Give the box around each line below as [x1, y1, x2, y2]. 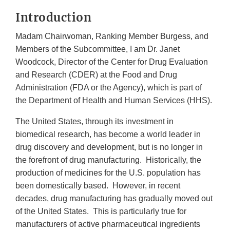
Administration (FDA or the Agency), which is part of [15, 83, 202, 92]
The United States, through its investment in [15, 117, 174, 126]
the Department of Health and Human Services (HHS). [15, 96, 212, 105]
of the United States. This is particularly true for [15, 207, 186, 216]
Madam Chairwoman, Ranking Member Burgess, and [15, 32, 208, 41]
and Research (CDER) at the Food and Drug [15, 70, 177, 80]
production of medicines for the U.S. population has [15, 168, 201, 178]
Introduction [15, 10, 91, 25]
